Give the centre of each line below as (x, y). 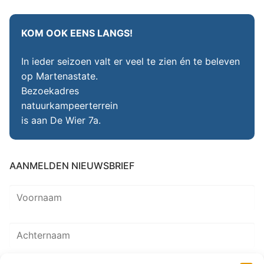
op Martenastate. (60, 76)
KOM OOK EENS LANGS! (77, 33)
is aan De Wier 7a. (61, 121)
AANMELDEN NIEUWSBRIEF (72, 166)
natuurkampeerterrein (70, 106)
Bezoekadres (50, 91)
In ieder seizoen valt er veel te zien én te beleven (131, 62)
